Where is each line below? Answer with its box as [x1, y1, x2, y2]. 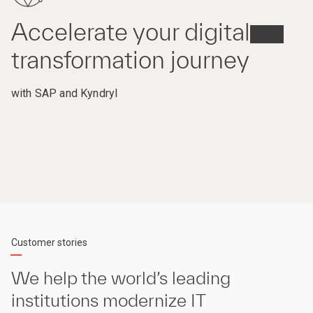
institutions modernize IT [11, 290, 206, 311]
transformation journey [11, 46, 249, 74]
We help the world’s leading [11, 268, 231, 289]
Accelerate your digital [11, 18, 250, 46]
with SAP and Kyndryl [11, 87, 118, 101]
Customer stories [11, 237, 87, 249]
